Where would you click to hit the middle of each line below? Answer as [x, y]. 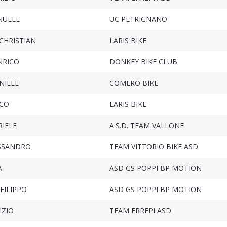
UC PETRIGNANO [138, 19]
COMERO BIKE [134, 83]
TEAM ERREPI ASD [140, 211]
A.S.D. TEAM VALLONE [146, 126]
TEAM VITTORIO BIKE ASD [154, 147]
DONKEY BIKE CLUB [143, 62]
